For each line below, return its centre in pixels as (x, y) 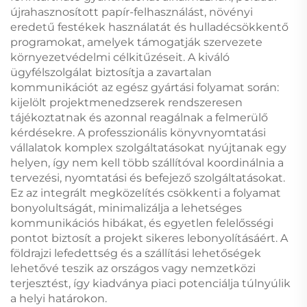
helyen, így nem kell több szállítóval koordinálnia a (147, 163)
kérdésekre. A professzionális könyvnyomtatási (138, 133)
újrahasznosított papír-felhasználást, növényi (132, 12)
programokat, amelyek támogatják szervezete (136, 42)
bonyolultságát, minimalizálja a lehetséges (126, 208)
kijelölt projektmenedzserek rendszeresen (126, 102)
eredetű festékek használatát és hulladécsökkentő (149, 27)
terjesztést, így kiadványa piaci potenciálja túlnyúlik (150, 283)
